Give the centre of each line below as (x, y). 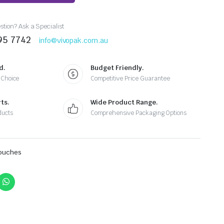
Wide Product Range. (124, 102)
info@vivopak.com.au (73, 41)
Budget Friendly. (117, 67)
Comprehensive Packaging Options (138, 113)
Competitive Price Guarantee (130, 78)
